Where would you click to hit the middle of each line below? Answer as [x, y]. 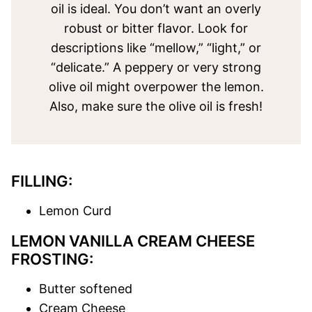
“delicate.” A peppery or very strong [156, 67]
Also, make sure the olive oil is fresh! [156, 106]
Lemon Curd [75, 211]
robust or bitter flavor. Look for [156, 28]
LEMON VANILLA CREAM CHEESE [133, 241]
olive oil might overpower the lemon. [156, 87]
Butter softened [86, 289]
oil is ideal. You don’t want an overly [156, 9]
